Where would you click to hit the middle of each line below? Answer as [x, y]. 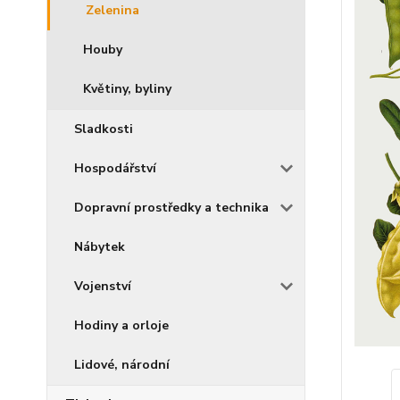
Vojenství [103, 286]
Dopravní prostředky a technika [171, 208]
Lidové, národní [122, 365]
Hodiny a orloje [121, 325]
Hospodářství [115, 168]
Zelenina [112, 10]
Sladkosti [104, 129]
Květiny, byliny [127, 89]
